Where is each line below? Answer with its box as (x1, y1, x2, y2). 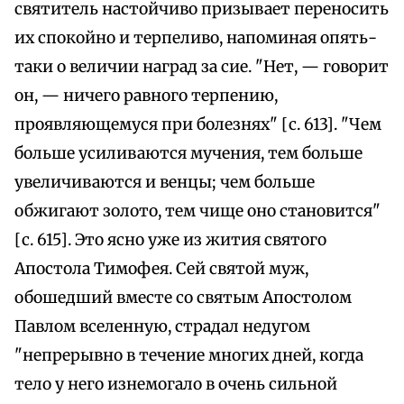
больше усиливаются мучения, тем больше (14, 143, 363, 164)
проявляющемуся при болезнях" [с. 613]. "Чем (14, 115, 381, 135)
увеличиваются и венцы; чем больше (14, 172, 315, 193)
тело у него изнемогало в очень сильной (14, 374, 337, 395)
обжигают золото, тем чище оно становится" (14, 201, 381, 222)
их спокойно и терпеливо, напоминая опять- (14, 28, 377, 49)
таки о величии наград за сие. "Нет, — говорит (14, 57, 389, 78)
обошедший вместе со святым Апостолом (14, 288, 352, 308)
